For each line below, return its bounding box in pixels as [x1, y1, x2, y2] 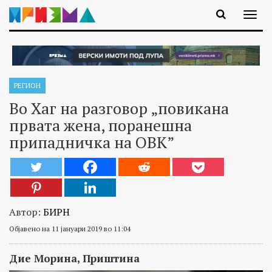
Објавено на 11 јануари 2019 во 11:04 [9, 223, 131, 233]
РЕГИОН [14, 80, 41, 90]
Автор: [9, 205, 43, 219]
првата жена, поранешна [9, 114, 192, 135]
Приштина [83, 251, 140, 265]
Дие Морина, [9, 251, 83, 265]
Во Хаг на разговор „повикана [9, 97, 229, 118]
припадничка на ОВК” [9, 131, 174, 152]
